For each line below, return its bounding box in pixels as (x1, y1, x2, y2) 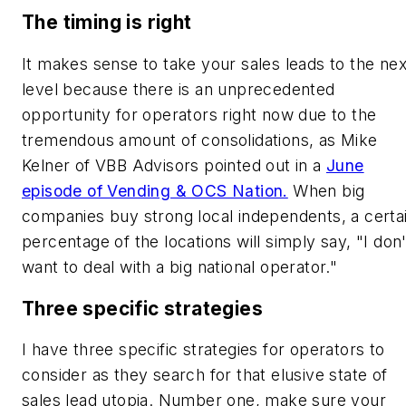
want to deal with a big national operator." (22, 256, 338, 276)
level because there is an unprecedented (22, 79, 335, 99)
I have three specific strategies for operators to (22, 340, 385, 360)
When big (287, 180, 365, 200)
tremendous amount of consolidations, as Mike (22, 130, 378, 150)
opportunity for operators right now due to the (22, 104, 377, 124)
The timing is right (22, 11, 192, 34)
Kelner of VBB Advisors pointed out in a (22, 155, 326, 175)
